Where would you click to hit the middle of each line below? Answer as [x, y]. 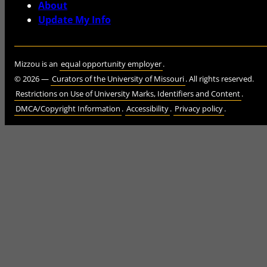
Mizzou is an [37, 64]
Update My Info [74, 20]
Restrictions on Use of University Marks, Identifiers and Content [128, 94]
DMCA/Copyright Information [68, 109]
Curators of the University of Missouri [118, 79]
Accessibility [148, 109]
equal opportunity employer [111, 64]
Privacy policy [199, 109]
